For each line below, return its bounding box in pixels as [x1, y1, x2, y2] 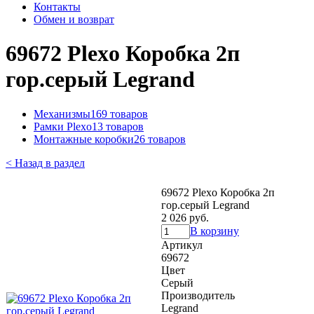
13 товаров [92, 120, 144, 132]
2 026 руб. [161, 211, 209, 224]
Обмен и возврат [34, 13, 114, 25]
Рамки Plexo [34, 120, 92, 132]
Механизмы [34, 107, 90, 120]
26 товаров [134, 132, 186, 145]
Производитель [161, 289, 235, 301]
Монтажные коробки [34, 132, 134, 145]
